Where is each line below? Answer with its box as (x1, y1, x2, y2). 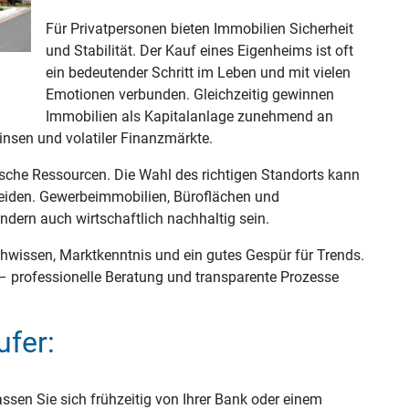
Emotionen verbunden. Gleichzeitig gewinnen (46, 86, 334, 103)
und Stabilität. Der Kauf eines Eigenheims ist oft (46, 42, 353, 59)
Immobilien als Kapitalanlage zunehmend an (46, 108, 333, 125)
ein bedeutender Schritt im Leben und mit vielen (46, 64, 351, 81)
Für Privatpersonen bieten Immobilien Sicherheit (46, 20, 353, 37)
